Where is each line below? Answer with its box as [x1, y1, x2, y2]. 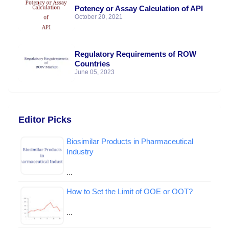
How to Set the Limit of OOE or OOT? [66, 187, 193, 196]
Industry [66, 147, 94, 156]
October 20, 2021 [75, 13, 123, 20]
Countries [75, 59, 110, 68]
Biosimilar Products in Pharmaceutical [66, 136, 193, 146]
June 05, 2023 [75, 68, 114, 76]
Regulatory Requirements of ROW [75, 50, 196, 59]
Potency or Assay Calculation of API [75, 4, 204, 13]
